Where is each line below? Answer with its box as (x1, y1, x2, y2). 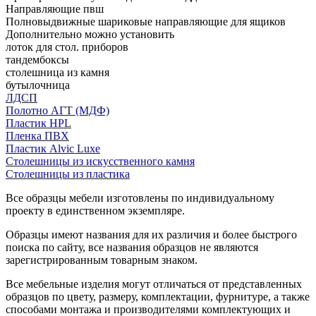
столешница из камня (6, 66, 109, 78)
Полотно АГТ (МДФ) (6, 104, 109, 116)
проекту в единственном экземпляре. (6, 204, 185, 217)
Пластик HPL (6, 116, 71, 129)
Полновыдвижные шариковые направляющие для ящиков (6, 15, 286, 28)
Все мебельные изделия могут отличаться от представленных (6, 277, 302, 290)
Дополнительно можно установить (6, 28, 174, 40)
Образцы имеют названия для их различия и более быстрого (6, 228, 297, 241)
